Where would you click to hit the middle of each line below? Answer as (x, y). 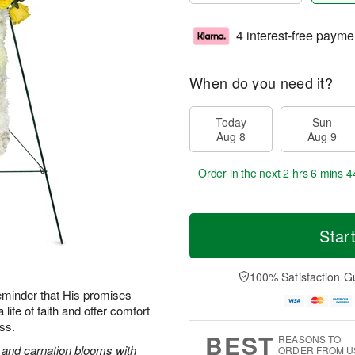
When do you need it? (261, 82)
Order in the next (241, 173)
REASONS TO (310, 339)
